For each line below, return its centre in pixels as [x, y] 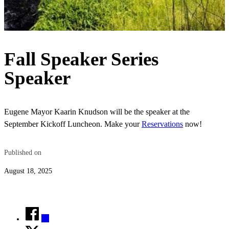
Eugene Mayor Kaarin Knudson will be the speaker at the [97, 112]
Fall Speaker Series [81, 59]
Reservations [162, 124]
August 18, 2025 [28, 170]
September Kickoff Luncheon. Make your [73, 124]
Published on [23, 153]
